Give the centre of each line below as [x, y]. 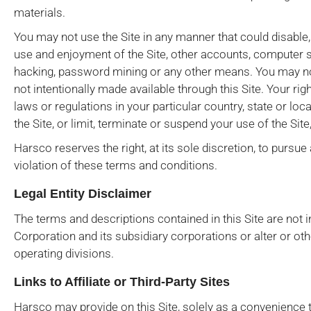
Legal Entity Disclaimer [83, 194]
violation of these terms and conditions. [116, 165]
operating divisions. [64, 253]
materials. [40, 12]
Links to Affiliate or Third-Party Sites [122, 282]
